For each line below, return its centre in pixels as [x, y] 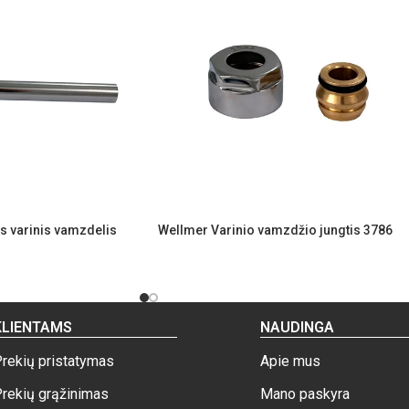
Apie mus [290, 361]
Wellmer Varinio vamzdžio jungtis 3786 [275, 230]
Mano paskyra [304, 393]
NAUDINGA [297, 327]
